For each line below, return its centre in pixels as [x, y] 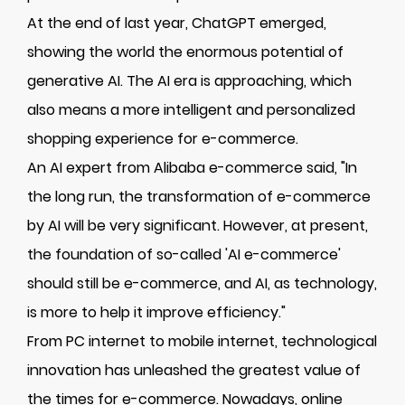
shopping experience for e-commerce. [163, 139]
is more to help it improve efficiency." [156, 312]
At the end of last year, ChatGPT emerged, [177, 23]
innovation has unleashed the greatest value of [194, 370]
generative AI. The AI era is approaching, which [189, 81]
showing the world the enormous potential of [185, 52]
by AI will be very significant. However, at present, [198, 226]
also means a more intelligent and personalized [191, 110]
